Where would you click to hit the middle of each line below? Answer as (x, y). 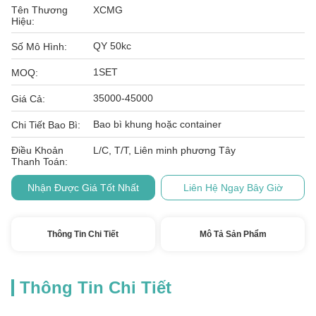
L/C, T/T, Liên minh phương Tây (164, 150)
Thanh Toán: (39, 162)
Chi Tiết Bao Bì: (46, 125)
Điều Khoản (37, 150)
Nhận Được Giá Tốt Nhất (83, 188)
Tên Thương (39, 10)
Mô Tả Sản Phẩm (233, 234)
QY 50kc (112, 46)
